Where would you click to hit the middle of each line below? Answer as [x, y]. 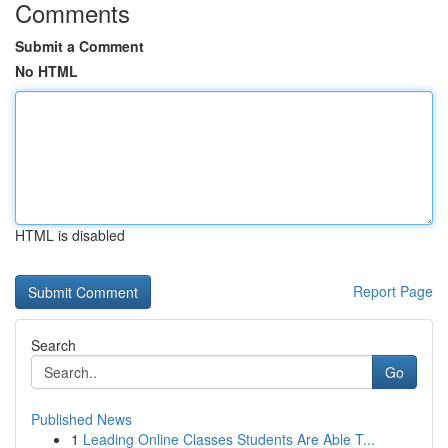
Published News [81, 419]
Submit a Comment [79, 46]
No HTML [46, 71]
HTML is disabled [70, 235]
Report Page [393, 291]
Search [53, 345]
